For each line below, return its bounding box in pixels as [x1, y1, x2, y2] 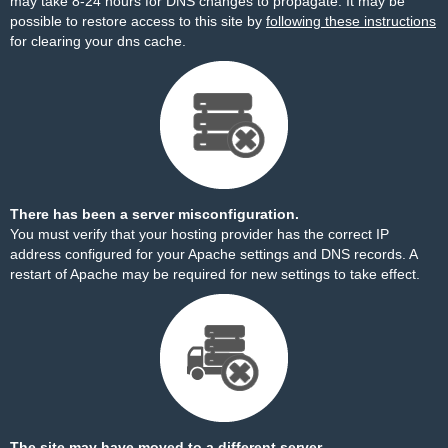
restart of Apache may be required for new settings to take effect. [10, 266, 420, 282]
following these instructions [266, 13, 436, 29]
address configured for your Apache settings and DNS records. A [10, 246, 417, 262]
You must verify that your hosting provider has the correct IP [10, 226, 389, 242]
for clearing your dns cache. [10, 33, 186, 49]
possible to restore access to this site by [10, 13, 266, 29]
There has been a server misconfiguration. [10, 206, 299, 222]
